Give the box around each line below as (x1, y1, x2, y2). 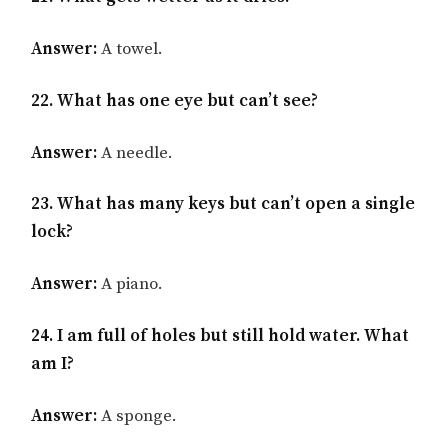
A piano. (97, 273, 164, 296)
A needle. (97, 141, 174, 164)
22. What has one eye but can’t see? (31, 89, 319, 112)
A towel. (97, 38, 164, 61)
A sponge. (97, 404, 178, 427)
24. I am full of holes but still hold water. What (31, 325, 410, 348)
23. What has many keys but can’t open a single (31, 193, 416, 216)
